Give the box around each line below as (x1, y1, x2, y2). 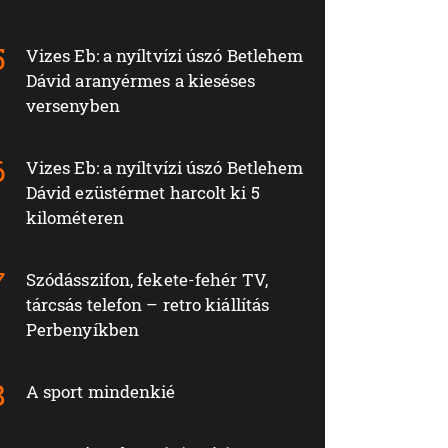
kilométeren (25, 206, 124, 230)
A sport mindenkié (25, 380, 176, 404)
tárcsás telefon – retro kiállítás (25, 293, 270, 317)
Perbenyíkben (25, 318, 140, 342)
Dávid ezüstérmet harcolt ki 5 (25, 181, 260, 205)
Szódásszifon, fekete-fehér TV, (25, 268, 268, 292)
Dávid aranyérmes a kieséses (25, 69, 256, 93)
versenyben (25, 94, 120, 118)
